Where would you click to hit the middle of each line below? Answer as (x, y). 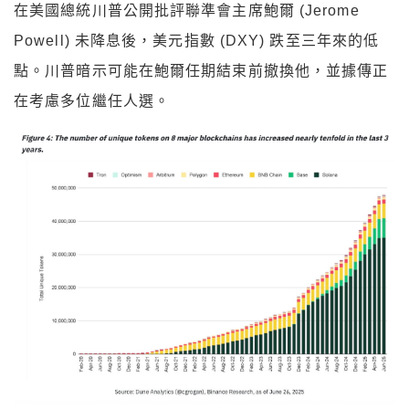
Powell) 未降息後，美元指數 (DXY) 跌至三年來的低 (197, 40)
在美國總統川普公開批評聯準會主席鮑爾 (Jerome (187, 10)
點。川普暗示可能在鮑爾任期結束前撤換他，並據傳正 (201, 70)
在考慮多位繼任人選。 (92, 100)
